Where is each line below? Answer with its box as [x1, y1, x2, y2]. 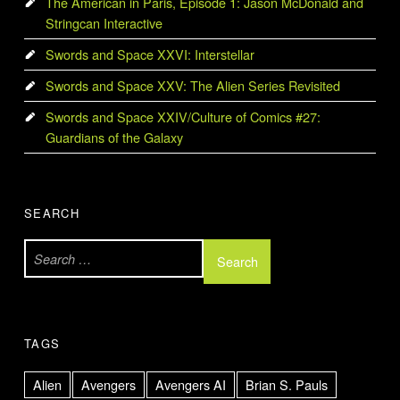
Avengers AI [155, 375, 227, 395]
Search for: [23, 229, 43, 249]
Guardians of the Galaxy [45, 128, 183, 147]
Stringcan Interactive [45, 13, 162, 33]
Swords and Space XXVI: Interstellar [45, 45, 254, 64]
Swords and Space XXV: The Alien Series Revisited [45, 76, 340, 96]
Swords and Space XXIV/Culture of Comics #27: [45, 107, 321, 127]
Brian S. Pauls [245, 375, 328, 395]
